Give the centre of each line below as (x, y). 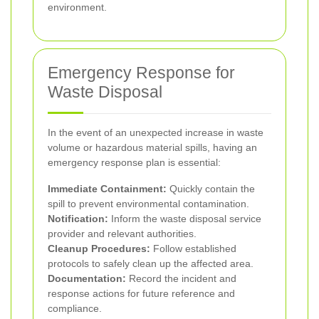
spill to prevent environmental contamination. (148, 203)
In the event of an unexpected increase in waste (156, 132)
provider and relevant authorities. (122, 233)
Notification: (78, 218)
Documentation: (87, 278)
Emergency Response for (141, 72)
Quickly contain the (211, 188)
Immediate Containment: (107, 188)
